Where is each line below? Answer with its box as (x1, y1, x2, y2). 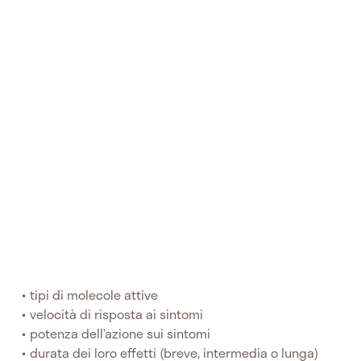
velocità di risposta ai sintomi (30, 303, 204, 324)
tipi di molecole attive (30, 284, 159, 305)
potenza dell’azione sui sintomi (30, 322, 211, 343)
